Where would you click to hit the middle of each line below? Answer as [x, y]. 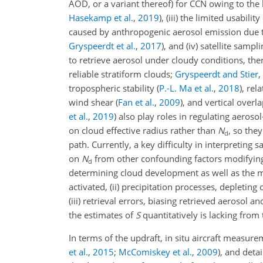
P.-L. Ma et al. [186, 88]
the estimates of [102, 215]
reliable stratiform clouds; [122, 74]
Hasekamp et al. [101, 18]
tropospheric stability [113, 88]
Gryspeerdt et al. [102, 46]
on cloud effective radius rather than [143, 131]
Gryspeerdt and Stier [217, 74]
